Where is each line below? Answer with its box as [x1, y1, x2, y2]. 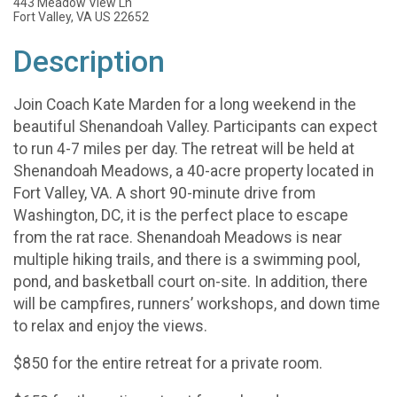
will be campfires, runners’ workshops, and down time [13, 294, 380, 313]
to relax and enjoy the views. [13, 316, 207, 335]
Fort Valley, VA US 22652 [13, 10, 149, 24]
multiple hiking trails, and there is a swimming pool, [13, 250, 360, 269]
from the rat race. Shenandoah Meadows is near [13, 228, 342, 246]
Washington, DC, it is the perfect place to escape [13, 206, 348, 224]
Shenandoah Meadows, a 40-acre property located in [13, 161, 374, 180]
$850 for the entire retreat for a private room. [13, 354, 323, 373]
